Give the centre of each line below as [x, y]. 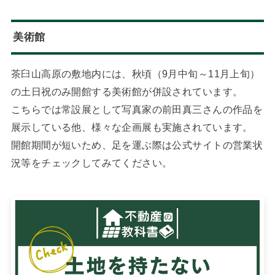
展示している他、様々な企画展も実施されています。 [132, 127]
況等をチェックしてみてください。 [91, 163]
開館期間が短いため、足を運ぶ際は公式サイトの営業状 [137, 145]
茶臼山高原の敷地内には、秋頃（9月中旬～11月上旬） [135, 74]
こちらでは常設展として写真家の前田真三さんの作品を [137, 110]
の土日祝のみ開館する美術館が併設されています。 [127, 92]
